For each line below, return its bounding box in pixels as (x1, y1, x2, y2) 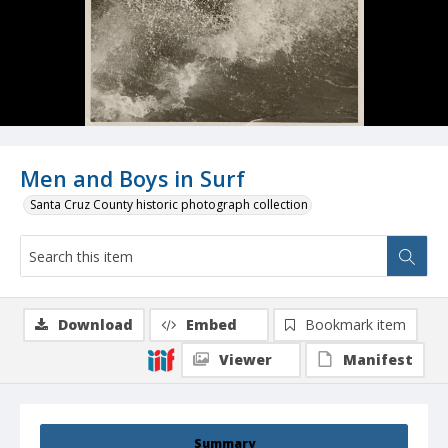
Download (58, 315, 133, 335)
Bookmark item (305, 315, 406, 335)
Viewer (219, 350, 272, 370)
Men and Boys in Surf (20, 164, 245, 194)
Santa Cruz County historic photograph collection (30, 196, 308, 214)
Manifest (343, 350, 413, 370)
